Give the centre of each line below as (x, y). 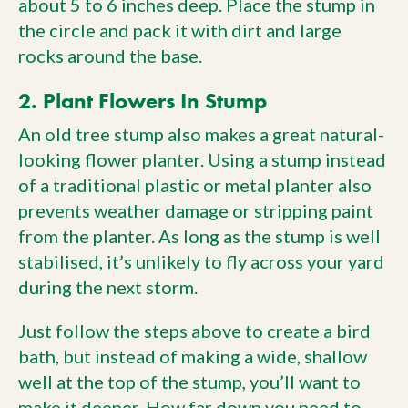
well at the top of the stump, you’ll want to (189, 382)
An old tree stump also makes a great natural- (201, 134)
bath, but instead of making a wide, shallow (193, 356)
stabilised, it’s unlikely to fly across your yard (201, 261)
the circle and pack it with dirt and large (180, 30)
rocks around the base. (110, 56)
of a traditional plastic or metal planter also (195, 185)
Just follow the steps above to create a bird (194, 331)
